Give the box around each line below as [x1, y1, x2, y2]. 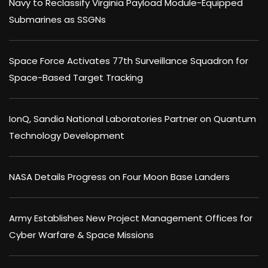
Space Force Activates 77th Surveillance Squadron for [9, 54, 248, 68]
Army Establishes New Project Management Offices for [9, 212, 252, 225]
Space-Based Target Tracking [9, 71, 143, 84]
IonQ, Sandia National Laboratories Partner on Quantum [9, 112, 256, 126]
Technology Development [9, 129, 124, 142]
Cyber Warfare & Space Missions [9, 229, 154, 242]
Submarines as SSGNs [9, 13, 106, 26]
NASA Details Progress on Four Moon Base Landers [9, 170, 230, 184]
